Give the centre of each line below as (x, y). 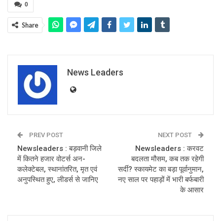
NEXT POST (176, 135)
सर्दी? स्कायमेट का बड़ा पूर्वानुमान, (161, 169)
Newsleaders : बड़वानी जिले (59, 149)
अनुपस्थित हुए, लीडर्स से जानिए (58, 180)
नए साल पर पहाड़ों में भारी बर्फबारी (161, 180)
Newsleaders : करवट (169, 149)
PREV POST (45, 135)
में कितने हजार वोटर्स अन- (51, 159)
